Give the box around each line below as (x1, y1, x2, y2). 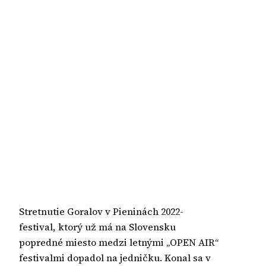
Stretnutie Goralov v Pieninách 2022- (19, 204, 183, 218)
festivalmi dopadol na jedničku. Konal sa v (19, 251, 211, 264)
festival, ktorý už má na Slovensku (19, 220, 176, 233)
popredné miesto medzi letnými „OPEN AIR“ (19, 235, 218, 249)
